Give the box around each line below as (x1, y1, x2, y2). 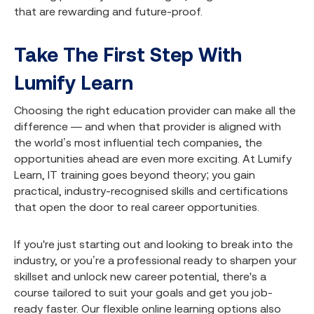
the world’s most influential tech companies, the (14, 136, 262, 149)
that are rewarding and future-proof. (14, 5, 203, 18)
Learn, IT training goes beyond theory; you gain (14, 168, 255, 181)
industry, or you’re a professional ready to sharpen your (14, 254, 296, 266)
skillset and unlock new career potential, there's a (14, 270, 266, 282)
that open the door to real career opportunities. (14, 200, 259, 213)
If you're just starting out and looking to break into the (14, 238, 293, 250)
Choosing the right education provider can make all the (14, 104, 296, 116)
